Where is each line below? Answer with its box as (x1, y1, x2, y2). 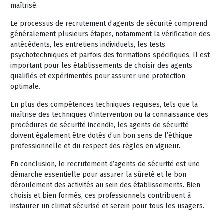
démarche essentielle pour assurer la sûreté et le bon (10, 170, 186, 179)
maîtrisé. (10, 1, 38, 10)
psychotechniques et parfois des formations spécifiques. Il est (10, 50, 210, 59)
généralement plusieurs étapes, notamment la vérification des (10, 29, 210, 38)
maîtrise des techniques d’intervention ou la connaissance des (10, 110, 208, 119)
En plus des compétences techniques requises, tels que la (10, 100, 198, 109)
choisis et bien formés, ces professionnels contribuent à (10, 191, 191, 200)
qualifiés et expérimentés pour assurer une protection (10, 71, 185, 80)
